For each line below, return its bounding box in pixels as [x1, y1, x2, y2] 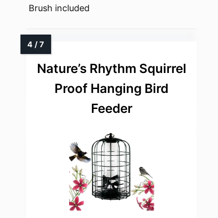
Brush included [29, 3, 90, 14]
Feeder [91, 101, 132, 116]
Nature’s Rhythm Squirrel [36, 61, 186, 76]
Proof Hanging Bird [54, 81, 168, 96]
